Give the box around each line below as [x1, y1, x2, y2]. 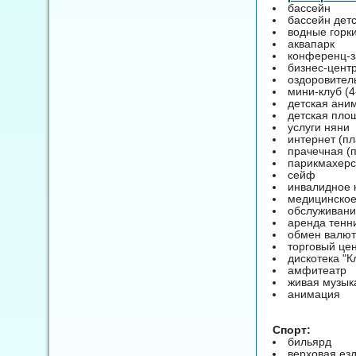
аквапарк [288, 37, 335, 50]
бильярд [288, 335, 331, 348]
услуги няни [288, 120, 350, 133]
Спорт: [273, 323, 311, 336]
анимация [288, 287, 340, 300]
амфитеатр [288, 263, 346, 277]
